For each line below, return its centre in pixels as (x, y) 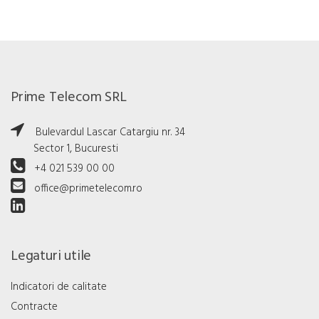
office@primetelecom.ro (88, 189)
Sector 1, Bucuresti (64, 149)
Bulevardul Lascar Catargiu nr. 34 (109, 133)
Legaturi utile (51, 257)
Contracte (34, 307)
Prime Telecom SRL (69, 98)
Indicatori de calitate (59, 287)
